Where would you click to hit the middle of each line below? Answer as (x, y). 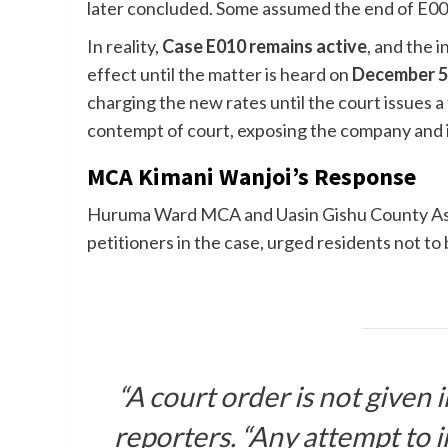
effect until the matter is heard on (219, 74)
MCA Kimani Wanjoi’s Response (251, 177)
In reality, (124, 46)
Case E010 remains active (264, 46)
